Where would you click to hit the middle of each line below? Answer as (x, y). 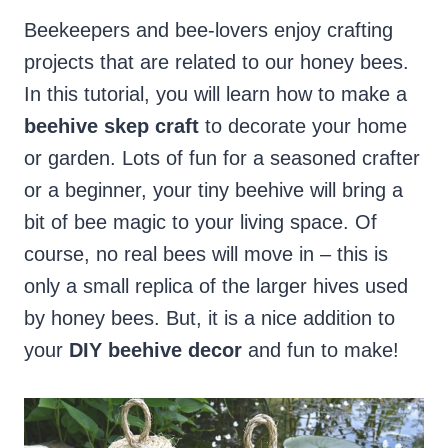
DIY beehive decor (158, 350)
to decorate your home (303, 126)
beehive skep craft (111, 126)
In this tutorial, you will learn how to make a (215, 94)
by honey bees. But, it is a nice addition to (209, 318)
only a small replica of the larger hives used (216, 286)
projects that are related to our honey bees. (216, 62)
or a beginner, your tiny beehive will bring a (213, 190)
